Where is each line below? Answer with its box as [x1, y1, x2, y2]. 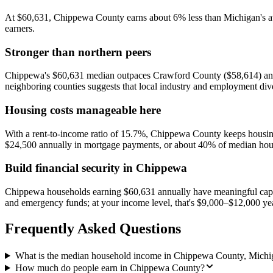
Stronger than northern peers [5, 45, 151, 58]
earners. [5, 23, 35, 34]
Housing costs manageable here [5, 104, 161, 117]
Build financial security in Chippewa [5, 161, 187, 175]
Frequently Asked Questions [5, 221, 181, 237]
